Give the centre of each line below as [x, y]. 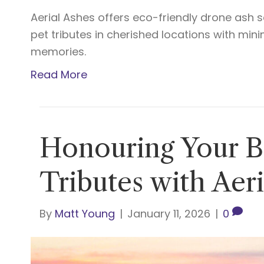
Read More [59, 75]
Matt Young [85, 214]
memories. [59, 52]
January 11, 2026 [169, 214]
